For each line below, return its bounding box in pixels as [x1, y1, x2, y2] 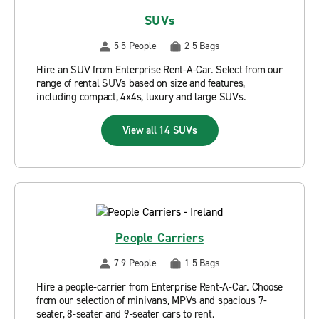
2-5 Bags [184, 39, 220, 53]
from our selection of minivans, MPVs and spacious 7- [36, 293, 267, 308]
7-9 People [113, 256, 157, 270]
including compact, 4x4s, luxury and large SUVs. [36, 90, 246, 104]
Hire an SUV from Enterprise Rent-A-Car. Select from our [36, 63, 283, 77]
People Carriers [115, 229, 204, 246]
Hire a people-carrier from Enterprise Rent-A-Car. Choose [36, 280, 283, 294]
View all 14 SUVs [122, 123, 197, 137]
